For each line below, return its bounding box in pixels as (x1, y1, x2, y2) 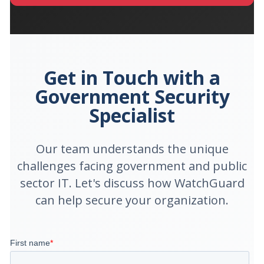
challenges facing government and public (17, 157, 247, 174)
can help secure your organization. (35, 192, 229, 208)
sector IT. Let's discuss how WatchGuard (19, 174, 245, 191)
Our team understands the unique (35, 140, 229, 157)
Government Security (34, 83, 230, 109)
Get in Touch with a (44, 64, 220, 90)
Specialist (89, 102, 175, 128)
